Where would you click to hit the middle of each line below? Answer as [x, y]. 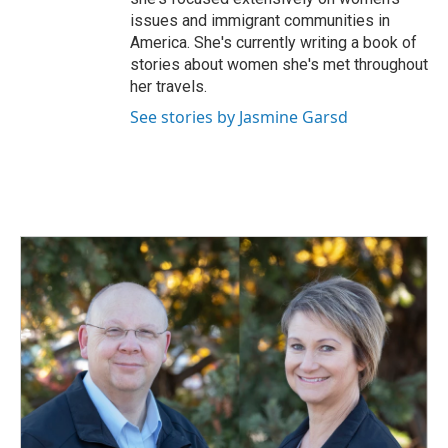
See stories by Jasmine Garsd [239, 117]
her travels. [168, 86]
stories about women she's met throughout [279, 64]
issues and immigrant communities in [260, 20]
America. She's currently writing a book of [273, 42]
